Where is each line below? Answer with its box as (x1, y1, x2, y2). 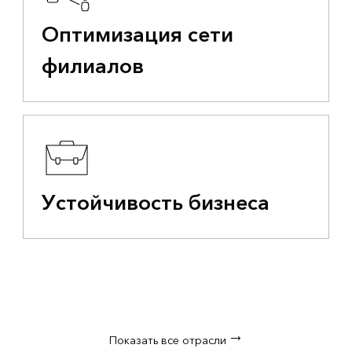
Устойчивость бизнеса (41, 185, 269, 222)
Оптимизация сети (41, 17, 233, 54)
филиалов (41, 49, 144, 86)
